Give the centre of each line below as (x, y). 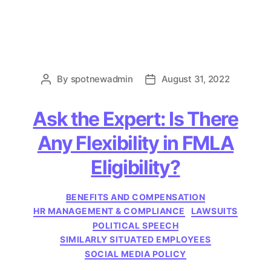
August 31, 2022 (195, 79)
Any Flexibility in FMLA (135, 143)
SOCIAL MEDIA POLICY (135, 253)
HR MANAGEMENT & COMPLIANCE (109, 211)
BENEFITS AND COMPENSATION (135, 197)
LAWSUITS (214, 211)
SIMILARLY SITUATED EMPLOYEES (135, 240)
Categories (162, 194)
